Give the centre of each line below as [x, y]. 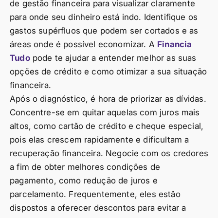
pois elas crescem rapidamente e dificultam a [100, 139]
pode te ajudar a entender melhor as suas [113, 58]
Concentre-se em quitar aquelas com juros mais [105, 112]
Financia [175, 44]
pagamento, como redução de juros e [84, 180]
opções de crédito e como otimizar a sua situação [109, 71]
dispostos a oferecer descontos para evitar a [98, 208]
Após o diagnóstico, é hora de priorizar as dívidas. [108, 99]
